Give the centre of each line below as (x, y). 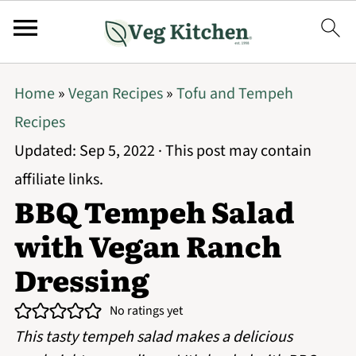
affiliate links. (58, 180)
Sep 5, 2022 (117, 151)
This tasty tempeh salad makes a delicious (153, 337)
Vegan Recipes (115, 94)
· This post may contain (233, 151)
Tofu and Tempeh (234, 94)
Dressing (81, 279)
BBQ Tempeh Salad (154, 211)
